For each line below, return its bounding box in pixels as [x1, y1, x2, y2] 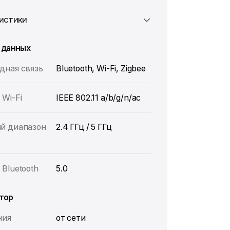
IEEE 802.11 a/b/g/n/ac [55, 92, 141, 103]
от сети [55, 213, 86, 223]
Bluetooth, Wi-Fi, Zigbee [55, 63, 146, 73]
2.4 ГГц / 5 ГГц [55, 122, 112, 132]
